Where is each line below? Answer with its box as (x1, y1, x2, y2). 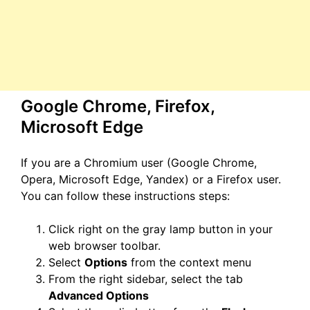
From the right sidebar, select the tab (48, 272, 243, 286)
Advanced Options (48, 289, 149, 303)
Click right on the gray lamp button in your (48, 222, 273, 237)
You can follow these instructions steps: (21, 189, 230, 203)
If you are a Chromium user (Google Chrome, (21, 156, 257, 170)
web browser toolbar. (48, 239, 161, 253)
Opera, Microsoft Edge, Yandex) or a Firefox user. (21, 172, 281, 187)
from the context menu (127, 255, 251, 270)
